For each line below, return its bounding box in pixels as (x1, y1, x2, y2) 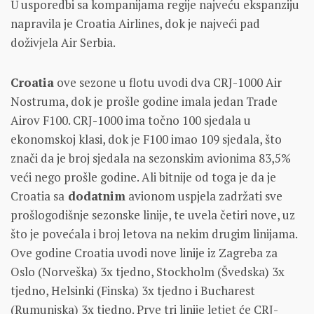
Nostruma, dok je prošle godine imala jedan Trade (11, 93, 278, 110)
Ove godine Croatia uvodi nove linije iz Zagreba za (11, 245, 278, 261)
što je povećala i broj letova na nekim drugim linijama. (11, 226, 297, 243)
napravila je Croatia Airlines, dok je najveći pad (11, 15, 260, 32)
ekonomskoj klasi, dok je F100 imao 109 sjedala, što (11, 131, 282, 148)
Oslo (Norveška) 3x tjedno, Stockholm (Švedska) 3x (11, 264, 285, 280)
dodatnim (64, 188, 125, 205)
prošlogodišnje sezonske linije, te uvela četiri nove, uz (11, 207, 295, 224)
